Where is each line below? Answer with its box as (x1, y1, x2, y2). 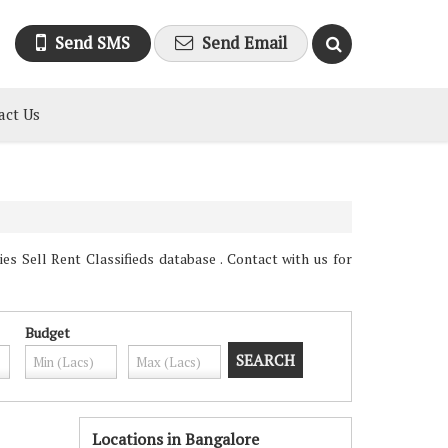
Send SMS (55, 31, 130, 54)
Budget (24, 323, 70, 342)
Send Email (202, 31, 287, 54)
